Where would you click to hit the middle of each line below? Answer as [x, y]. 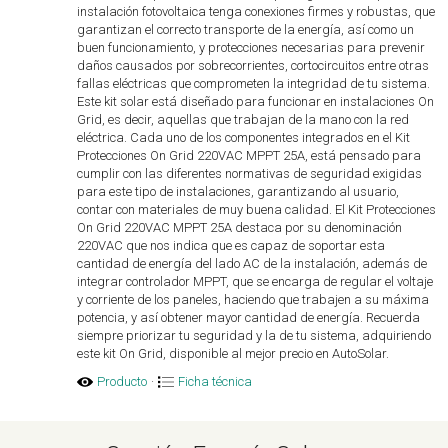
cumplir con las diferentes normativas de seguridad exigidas [250, 173]
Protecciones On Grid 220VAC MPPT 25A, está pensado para [249, 155]
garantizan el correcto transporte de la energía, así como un [246, 29]
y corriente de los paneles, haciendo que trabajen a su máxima [253, 299]
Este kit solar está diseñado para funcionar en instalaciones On [256, 101]
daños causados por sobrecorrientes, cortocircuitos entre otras [253, 65]
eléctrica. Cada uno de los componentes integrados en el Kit [244, 137]
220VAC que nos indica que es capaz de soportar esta [231, 245]
